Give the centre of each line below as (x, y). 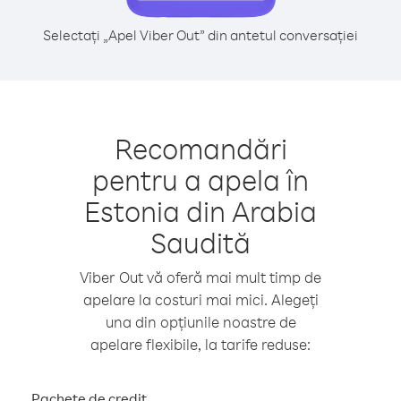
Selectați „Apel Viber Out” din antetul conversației (200, 35)
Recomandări (200, 148)
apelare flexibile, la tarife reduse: (200, 344)
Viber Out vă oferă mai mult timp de (200, 277)
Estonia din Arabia (200, 211)
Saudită (200, 242)
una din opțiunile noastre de (200, 322)
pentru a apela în (200, 179)
